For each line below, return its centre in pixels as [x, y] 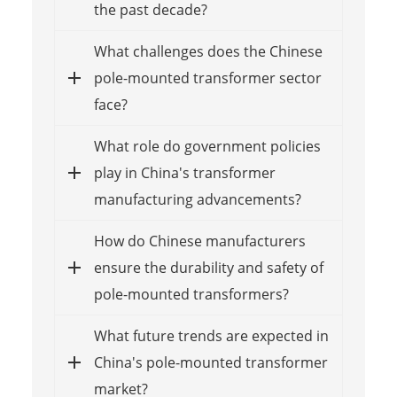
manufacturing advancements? [197, 199]
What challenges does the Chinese [208, 51]
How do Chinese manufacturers [199, 241]
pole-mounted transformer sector [207, 78]
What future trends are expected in [211, 335]
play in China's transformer [184, 172]
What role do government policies [207, 146]
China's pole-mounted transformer [210, 362]
